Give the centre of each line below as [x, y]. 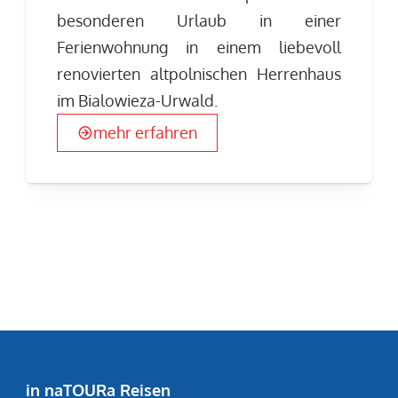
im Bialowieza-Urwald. [138, 101]
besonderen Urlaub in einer [199, 21]
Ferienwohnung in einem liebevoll [199, 48]
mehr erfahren [146, 132]
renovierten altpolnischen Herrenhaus [199, 74]
